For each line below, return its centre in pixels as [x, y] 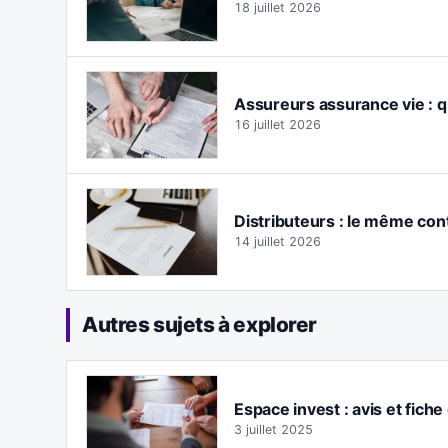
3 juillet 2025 [273, 429]
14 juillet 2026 [277, 242]
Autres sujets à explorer [200, 325]
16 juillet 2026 [277, 125]
